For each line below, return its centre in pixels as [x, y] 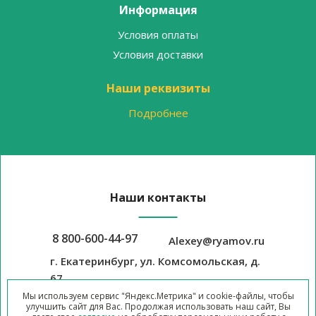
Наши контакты [158, 197]
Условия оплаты [158, 35]
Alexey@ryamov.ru [216, 240]
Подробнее [158, 113]
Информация [158, 10]
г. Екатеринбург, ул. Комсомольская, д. [155, 261]
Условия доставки [158, 54]
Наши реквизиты [158, 88]
